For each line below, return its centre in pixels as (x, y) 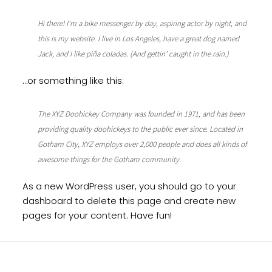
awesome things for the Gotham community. (109, 159)
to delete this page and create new (154, 201)
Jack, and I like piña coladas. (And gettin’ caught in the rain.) (133, 54)
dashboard (47, 201)
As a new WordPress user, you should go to (119, 186)
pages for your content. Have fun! (97, 215)
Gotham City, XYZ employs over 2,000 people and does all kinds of (142, 144)
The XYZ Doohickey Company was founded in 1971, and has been (141, 114)
